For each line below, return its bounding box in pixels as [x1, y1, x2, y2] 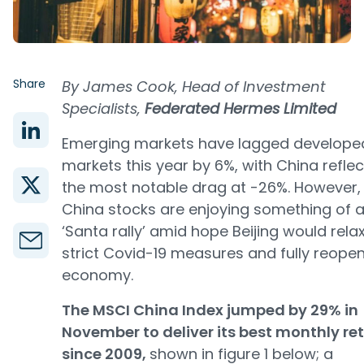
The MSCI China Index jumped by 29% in [62, 300, 358, 320]
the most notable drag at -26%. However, [62, 177, 361, 197]
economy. [62, 265, 133, 285]
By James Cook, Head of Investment [62, 76, 326, 97]
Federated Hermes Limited [145, 98, 336, 119]
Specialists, [62, 98, 145, 119]
